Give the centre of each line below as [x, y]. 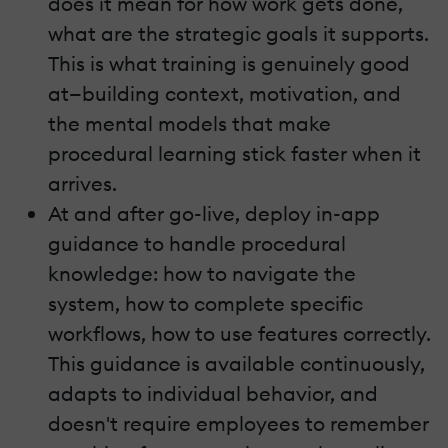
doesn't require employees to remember [238, 423]
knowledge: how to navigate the [202, 273]
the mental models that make [189, 123]
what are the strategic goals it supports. [238, 33]
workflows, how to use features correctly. [239, 333]
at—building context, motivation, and [224, 93]
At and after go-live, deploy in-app [214, 213]
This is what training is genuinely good [229, 63]
